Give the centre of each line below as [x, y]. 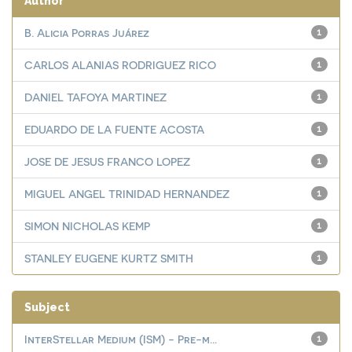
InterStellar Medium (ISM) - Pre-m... [121, 339]
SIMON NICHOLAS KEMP [87, 226]
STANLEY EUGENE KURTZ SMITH [109, 258]
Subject [47, 307]
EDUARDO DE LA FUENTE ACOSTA [114, 129]
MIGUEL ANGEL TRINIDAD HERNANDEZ [127, 194]
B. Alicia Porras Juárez [87, 33]
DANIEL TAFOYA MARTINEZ [95, 97]
